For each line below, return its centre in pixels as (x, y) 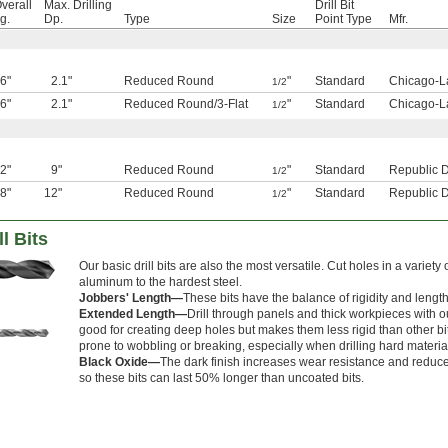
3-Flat (232, 104)
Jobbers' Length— (131, 298)
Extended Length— (133, 314)
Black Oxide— (119, 362)
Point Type (343, 19)
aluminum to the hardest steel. (160, 282)
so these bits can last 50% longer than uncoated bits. (221, 378)
